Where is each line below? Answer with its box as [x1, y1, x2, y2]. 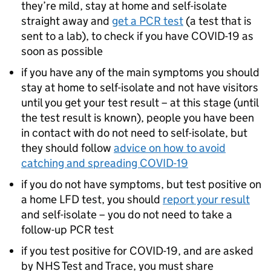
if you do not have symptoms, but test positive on [21, 177, 261, 191]
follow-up [21, 223, 70, 237]
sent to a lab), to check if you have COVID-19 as [21, 29, 253, 43]
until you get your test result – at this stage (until [21, 96, 258, 109]
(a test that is [183, 14, 252, 28]
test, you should [79, 192, 163, 206]
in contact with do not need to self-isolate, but [21, 126, 247, 140]
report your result [163, 192, 250, 206]
